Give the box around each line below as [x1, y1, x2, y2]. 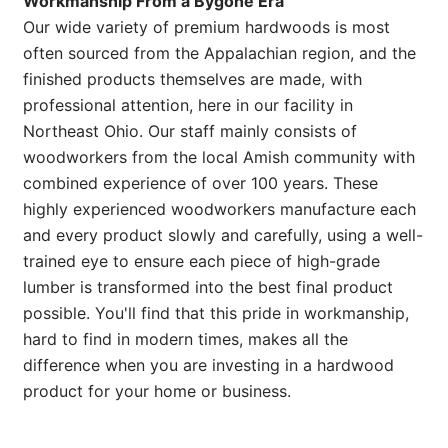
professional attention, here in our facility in [23, 94, 353, 115]
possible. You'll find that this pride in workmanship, [23, 302, 409, 323]
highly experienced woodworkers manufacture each [23, 198, 416, 219]
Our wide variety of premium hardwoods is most [23, 16, 390, 37]
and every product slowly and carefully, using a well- [23, 224, 423, 245]
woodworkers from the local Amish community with [23, 146, 415, 167]
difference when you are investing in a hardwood [23, 354, 394, 375]
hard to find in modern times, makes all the [23, 328, 348, 349]
